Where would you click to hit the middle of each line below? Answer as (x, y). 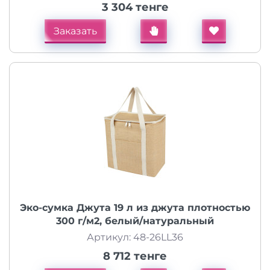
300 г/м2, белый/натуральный (135, 221)
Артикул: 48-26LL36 (135, 237)
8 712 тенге (135, 256)
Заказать (75, 31)
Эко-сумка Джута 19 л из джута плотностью (135, 208)
